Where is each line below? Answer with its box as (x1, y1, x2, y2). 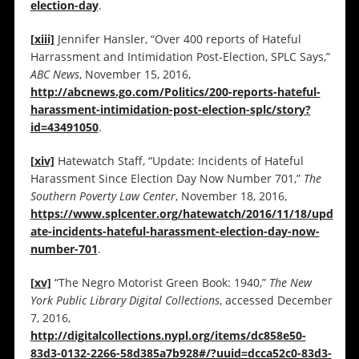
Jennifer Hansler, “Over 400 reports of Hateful (54, 31, 301, 47)
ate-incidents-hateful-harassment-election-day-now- (30, 224, 320, 240)
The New (268, 275, 312, 291)
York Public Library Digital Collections (30, 292, 220, 309)
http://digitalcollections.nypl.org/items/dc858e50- (30, 328, 306, 344)
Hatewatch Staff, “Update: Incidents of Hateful (54, 153, 304, 169)
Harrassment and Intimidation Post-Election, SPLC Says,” (30, 49, 330, 65)
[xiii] (30, 31, 54, 47)
